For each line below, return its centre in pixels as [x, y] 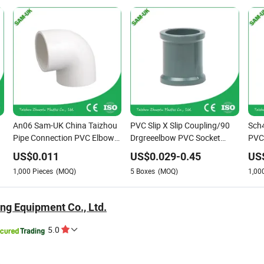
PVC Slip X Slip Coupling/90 [180, 125]
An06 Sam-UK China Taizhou [65, 125]
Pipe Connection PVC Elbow [63, 137]
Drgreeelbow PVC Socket [175, 137]
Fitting [142, 150]
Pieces [42, 171]
